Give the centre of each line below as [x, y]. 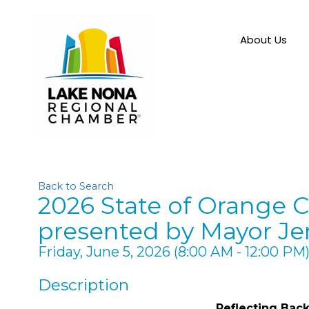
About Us [263, 40]
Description [83, 285]
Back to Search [76, 186]
